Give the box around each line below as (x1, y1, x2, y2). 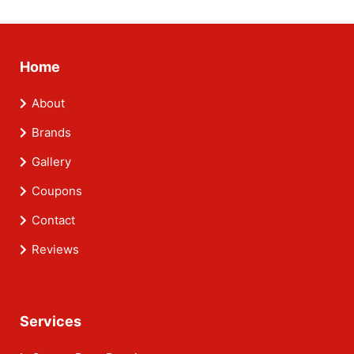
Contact (32, 213, 75, 228)
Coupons (32, 183, 82, 199)
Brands (32, 125, 71, 141)
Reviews (32, 242, 79, 258)
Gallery (32, 154, 71, 170)
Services (20, 313, 81, 330)
